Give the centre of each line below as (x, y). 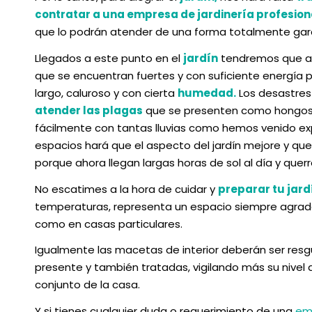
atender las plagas (89, 110)
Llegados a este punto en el (109, 58)
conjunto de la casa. (87, 285)
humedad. (207, 93)
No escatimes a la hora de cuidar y (126, 189)
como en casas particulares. (109, 224)
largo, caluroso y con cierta (106, 93)
